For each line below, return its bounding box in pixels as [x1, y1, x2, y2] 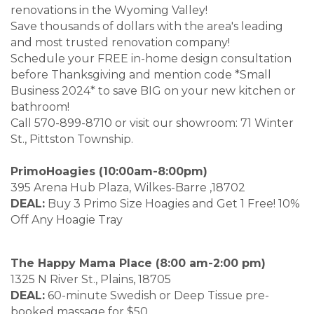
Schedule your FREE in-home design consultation [11, 52, 292, 66]
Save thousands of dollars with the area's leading [11, 20, 283, 34]
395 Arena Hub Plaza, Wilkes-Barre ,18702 [11, 181, 285, 195]
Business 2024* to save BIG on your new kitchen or [11, 84, 296, 98]
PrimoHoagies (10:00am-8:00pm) [11, 165, 211, 179]
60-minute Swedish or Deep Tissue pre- [45, 289, 269, 303]
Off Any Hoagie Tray [11, 213, 123, 227]
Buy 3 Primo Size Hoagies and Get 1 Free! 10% [45, 197, 300, 211]
